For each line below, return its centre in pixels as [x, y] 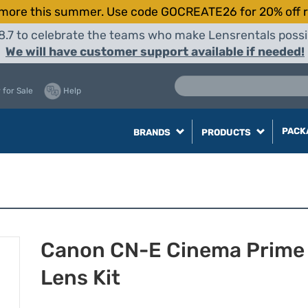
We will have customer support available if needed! [155, 52]
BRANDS [153, 132]
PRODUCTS [227, 132]
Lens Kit [80, 278]
